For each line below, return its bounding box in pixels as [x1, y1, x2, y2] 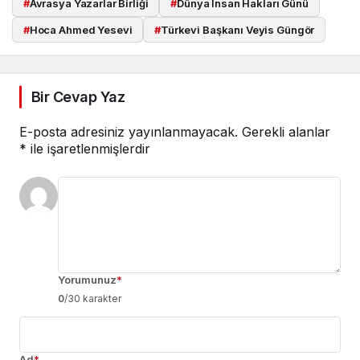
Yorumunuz [58, 273, 117, 287]
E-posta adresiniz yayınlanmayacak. [19, 124, 238, 141]
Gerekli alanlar [242, 124, 330, 141]
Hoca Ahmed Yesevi [29, 22, 133, 36]
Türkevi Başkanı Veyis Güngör [160, 22, 315, 36]
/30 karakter [64, 292, 121, 305]
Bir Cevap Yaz [31, 88, 125, 106]
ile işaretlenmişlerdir [27, 141, 150, 157]
